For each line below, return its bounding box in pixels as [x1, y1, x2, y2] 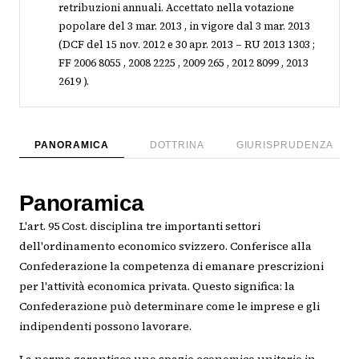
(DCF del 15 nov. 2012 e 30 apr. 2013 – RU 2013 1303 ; [58, 38, 315, 51]
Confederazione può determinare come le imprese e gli [19, 298, 320, 314]
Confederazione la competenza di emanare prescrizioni [19, 258, 324, 274]
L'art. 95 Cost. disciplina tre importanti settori [19, 218, 260, 234]
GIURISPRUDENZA [236, 139, 333, 151]
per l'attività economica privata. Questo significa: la [19, 278, 295, 294]
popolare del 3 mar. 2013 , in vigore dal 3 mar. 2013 [58, 19, 310, 33]
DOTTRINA [149, 139, 205, 151]
